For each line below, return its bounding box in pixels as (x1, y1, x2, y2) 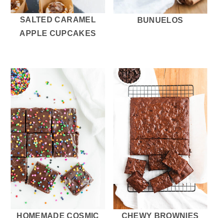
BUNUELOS (137, 16, 183, 24)
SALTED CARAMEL (19, 15, 96, 24)
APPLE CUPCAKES (19, 29, 96, 37)
